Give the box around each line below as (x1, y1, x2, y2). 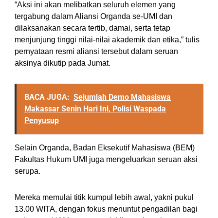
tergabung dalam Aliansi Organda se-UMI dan (15, 12, 172, 21)
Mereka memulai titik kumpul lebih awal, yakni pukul (15, 193, 194, 202)
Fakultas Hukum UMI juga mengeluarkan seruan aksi (15, 155, 198, 164)
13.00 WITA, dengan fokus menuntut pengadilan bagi (15, 205, 198, 214)
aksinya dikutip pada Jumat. (15, 59, 110, 68)
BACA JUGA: (24, 92, 70, 102)
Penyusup (24, 116, 59, 126)
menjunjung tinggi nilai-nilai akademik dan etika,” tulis (15, 36, 200, 44)
